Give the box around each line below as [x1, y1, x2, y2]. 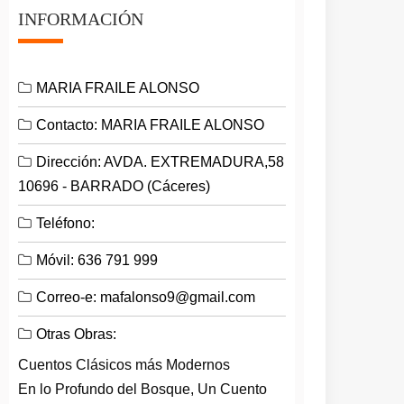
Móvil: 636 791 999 [36, 252, 159, 268]
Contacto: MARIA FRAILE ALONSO [36, 117, 265, 133]
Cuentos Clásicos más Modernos [18, 357, 231, 372]
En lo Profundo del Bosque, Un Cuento [18, 381, 268, 397]
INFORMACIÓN [18, 9, 144, 29]
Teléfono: [36, 216, 96, 231]
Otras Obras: [36, 326, 117, 342]
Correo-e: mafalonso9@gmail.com [36, 289, 256, 305]
